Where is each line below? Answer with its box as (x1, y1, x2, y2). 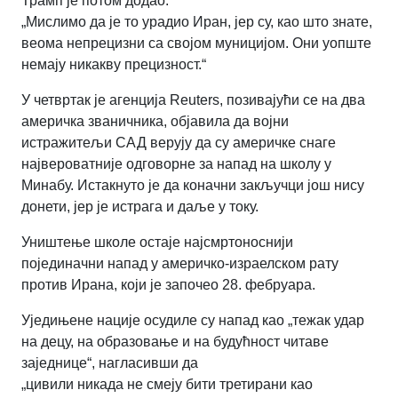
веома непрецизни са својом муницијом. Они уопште (21, 35, 371, 51)
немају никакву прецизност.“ (21, 56, 206, 72)
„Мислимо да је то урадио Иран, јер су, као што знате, (21, 13, 372, 29)
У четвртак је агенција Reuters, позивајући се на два (21, 92, 365, 107)
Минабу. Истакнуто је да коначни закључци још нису (21, 177, 364, 193)
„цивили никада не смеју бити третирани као (21, 376, 313, 392)
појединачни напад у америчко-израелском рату (21, 255, 338, 271)
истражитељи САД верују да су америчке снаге (21, 134, 336, 150)
